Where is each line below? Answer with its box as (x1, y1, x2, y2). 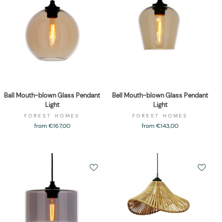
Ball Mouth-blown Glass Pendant (4, 91, 100, 100)
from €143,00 (142, 122, 178, 130)
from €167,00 (34, 122, 70, 130)
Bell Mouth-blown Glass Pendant (112, 91, 208, 100)
